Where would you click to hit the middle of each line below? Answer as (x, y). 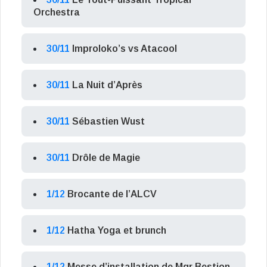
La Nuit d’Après (107, 85)
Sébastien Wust (108, 122)
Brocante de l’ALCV (112, 194)
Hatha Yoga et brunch (117, 231)
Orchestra (57, 13)
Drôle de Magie (106, 158)
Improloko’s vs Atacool (125, 49)
